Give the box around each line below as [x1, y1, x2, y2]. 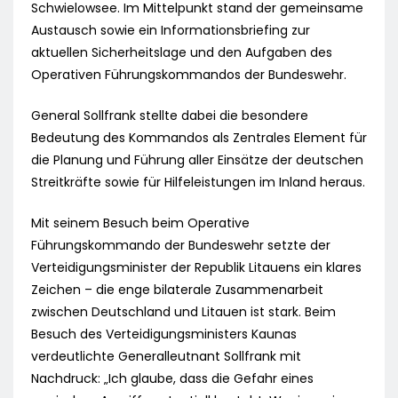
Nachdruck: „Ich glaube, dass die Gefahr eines [31, 370, 314, 388]
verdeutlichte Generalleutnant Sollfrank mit [31, 347, 301, 366]
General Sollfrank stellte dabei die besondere [31, 107, 308, 125]
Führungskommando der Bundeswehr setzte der [31, 236, 330, 255]
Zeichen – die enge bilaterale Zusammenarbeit [31, 281, 323, 299]
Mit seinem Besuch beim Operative [31, 214, 250, 233]
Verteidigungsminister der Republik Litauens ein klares [31, 259, 362, 277]
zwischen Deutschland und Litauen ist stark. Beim [31, 303, 336, 322]
